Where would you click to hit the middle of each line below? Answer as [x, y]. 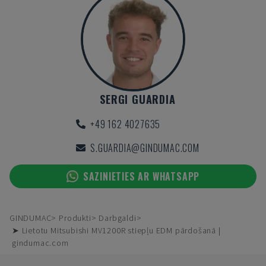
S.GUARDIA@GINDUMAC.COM [145, 148]
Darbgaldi [118, 218]
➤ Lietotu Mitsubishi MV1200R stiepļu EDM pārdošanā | [116, 230]
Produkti [75, 218]
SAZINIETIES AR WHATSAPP [141, 176]
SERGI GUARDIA [138, 99]
